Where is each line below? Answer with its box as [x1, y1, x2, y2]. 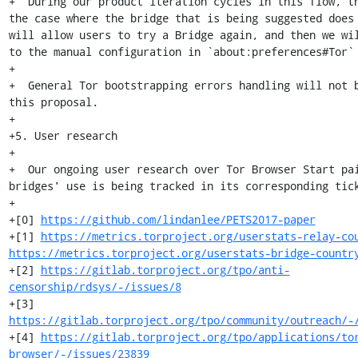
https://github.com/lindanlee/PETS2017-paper [40, 212, 316, 227]
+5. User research [8, 128, 117, 143]
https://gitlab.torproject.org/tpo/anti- [40, 262, 290, 277]
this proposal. [8, 94, 98, 109]
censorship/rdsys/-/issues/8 [8, 279, 181, 294]
